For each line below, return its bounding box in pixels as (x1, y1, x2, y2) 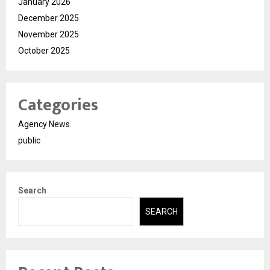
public (18, 135, 40, 145)
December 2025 (18, 13, 79, 23)
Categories (18, 90, 98, 119)
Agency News (18, 119, 70, 129)
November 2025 (18, 29, 79, 39)
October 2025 (18, 45, 70, 55)
